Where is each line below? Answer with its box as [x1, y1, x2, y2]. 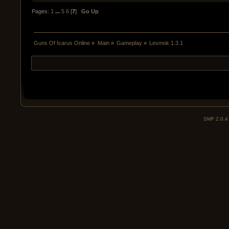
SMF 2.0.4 [203, 116, 228, 122]
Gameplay [116, 39, 142, 46]
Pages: [32, 8, 51, 14]
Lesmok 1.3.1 [149, 39, 184, 46]
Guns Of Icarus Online [34, 39, 90, 46]
